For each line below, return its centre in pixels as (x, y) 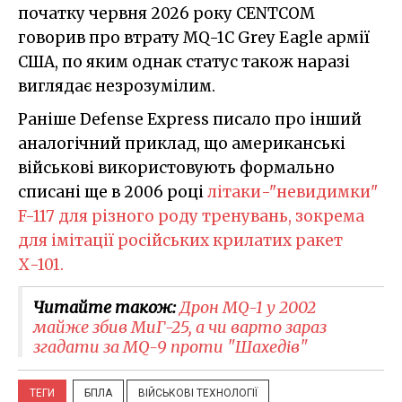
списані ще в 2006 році (113, 192)
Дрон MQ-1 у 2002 (248, 308)
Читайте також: (106, 308)
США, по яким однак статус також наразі (184, 62)
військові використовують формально (176, 168)
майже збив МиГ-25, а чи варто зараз (180, 328)
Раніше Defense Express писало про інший (190, 120)
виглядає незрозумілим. (117, 87)
